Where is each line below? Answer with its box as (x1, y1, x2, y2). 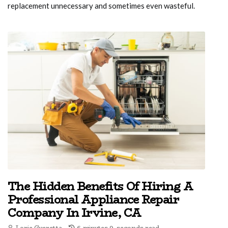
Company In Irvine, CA (8, 204, 141, 222)
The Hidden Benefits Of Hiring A (8, 178, 193, 195)
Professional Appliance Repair (8, 191, 179, 209)
